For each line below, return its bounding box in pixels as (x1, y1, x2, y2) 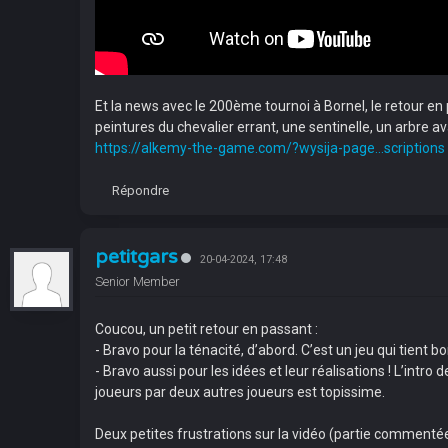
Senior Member (95, 274, 180, 289)
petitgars (95, 245, 178, 269)
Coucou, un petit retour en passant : (95, 321, 318, 337)
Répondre (112, 183, 169, 198)
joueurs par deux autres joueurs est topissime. (95, 384, 385, 400)
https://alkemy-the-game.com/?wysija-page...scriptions (95, 140, 445, 156)
